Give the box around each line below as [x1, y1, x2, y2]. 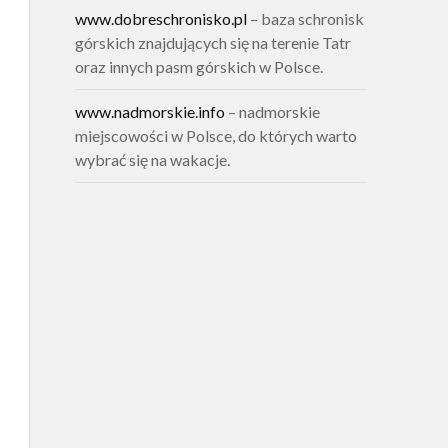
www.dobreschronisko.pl [74, 8, 247, 28]
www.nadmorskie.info [74, 101, 225, 121]
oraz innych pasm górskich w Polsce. [74, 56, 323, 76]
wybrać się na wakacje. [74, 149, 230, 169]
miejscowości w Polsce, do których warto [74, 125, 357, 145]
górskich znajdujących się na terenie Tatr [74, 32, 351, 52]
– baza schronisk [246, 8, 364, 28]
